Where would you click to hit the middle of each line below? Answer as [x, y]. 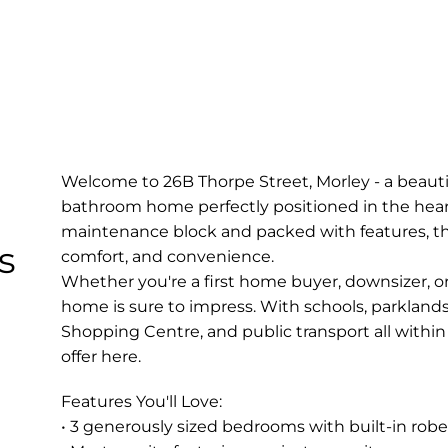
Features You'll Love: [141, 401]
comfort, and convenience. [167, 256]
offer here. [100, 356]
